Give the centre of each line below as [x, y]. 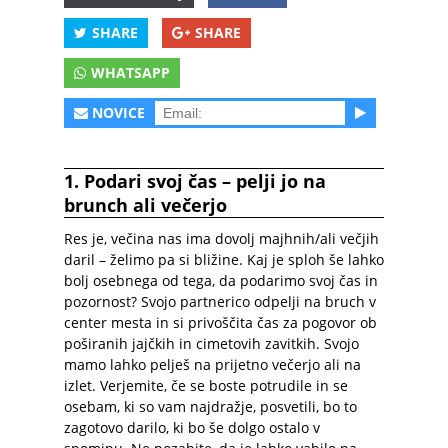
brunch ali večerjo [145, 205]
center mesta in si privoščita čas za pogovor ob [220, 322]
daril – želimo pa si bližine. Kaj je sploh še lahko [224, 259]
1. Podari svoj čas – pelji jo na [195, 181]
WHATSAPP [130, 72]
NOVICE [118, 112]
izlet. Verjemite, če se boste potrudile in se [206, 385]
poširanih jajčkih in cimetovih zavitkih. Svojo [211, 343]
